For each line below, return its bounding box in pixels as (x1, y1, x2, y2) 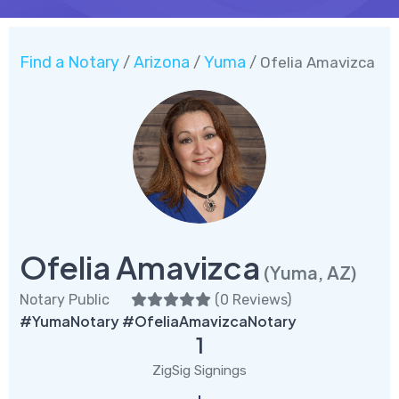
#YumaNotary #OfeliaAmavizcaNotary (20, 311, 297, 330)
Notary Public (20, 290, 110, 308)
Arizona (134, 52, 190, 72)
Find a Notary (20, 52, 119, 72)
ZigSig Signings (152, 362, 247, 379)
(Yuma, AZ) (264, 260, 357, 283)
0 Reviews (220, 290, 287, 308)
